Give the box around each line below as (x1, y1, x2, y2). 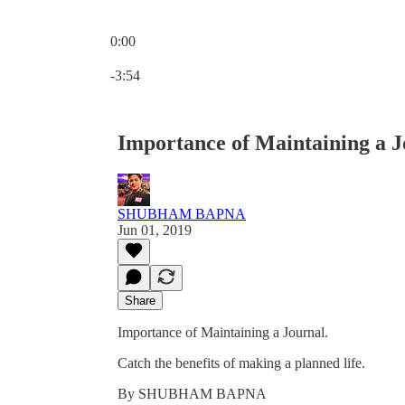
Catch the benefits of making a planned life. (118, 354, 365, 371)
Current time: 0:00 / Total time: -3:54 (109, 49, 318, 64)
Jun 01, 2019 (118, 221, 192, 238)
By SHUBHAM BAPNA (118, 385, 267, 401)
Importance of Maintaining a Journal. (118, 324, 328, 340)
